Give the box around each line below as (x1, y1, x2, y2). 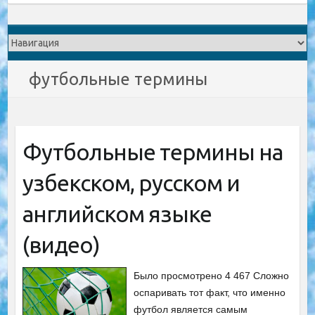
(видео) (22, 232, 100, 257)
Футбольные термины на (22, 139, 283, 165)
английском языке (22, 201, 212, 226)
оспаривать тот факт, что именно (134, 287, 286, 298)
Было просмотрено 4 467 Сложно (134, 270, 290, 281)
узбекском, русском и (22, 170, 240, 195)
